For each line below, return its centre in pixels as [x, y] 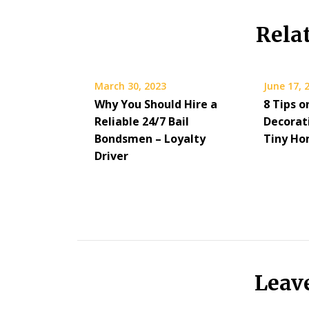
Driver [111, 156]
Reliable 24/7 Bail [142, 121]
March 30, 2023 [130, 86]
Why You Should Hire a [156, 104]
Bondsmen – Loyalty [150, 138]
